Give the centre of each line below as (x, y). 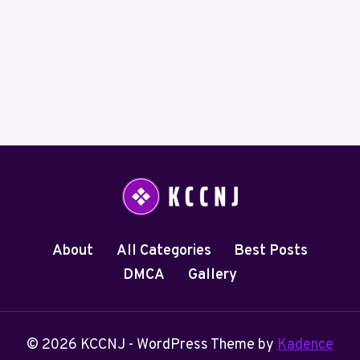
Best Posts (271, 252)
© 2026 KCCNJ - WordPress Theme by (152, 346)
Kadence (305, 346)
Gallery (212, 275)
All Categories (164, 252)
